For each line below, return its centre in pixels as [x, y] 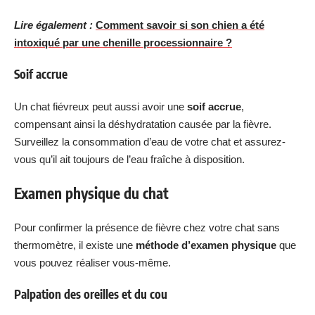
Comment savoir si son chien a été [180, 25]
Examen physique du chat [91, 193]
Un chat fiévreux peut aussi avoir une [101, 106]
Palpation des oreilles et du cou [91, 294]
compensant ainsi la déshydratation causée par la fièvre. [143, 124]
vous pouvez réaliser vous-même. [92, 262]
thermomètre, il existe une [75, 245]
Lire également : [53, 25]
